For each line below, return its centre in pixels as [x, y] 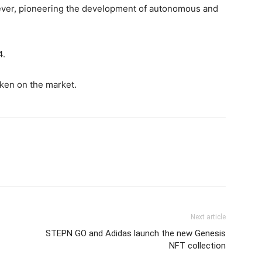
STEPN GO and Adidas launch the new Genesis [136, 233]
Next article [208, 217]
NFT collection [197, 246]
